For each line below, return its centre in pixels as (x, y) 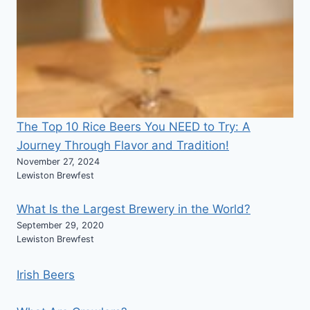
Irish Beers (46, 274)
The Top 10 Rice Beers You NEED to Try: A (134, 126)
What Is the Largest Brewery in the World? (134, 209)
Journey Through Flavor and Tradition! (123, 145)
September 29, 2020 (60, 226)
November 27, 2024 (58, 161)
